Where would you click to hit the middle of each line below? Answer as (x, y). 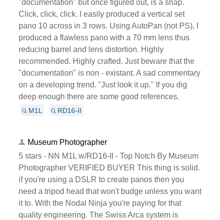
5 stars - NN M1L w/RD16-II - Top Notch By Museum (108, 156)
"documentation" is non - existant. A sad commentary (109, 73)
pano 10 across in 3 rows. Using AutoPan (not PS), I (108, 26)
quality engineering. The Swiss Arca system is (98, 215)
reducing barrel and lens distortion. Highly (91, 49)
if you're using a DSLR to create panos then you (101, 179)
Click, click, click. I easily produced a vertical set (101, 14)
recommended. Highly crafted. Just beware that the (106, 61)
